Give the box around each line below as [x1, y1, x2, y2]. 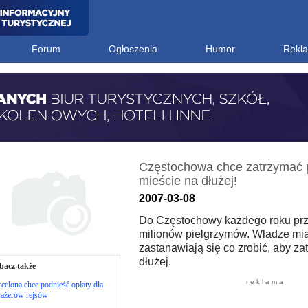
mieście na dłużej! [138, 174, 237, 188]
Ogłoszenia [108, 43, 157, 54]
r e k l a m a [246, 278, 283, 285]
